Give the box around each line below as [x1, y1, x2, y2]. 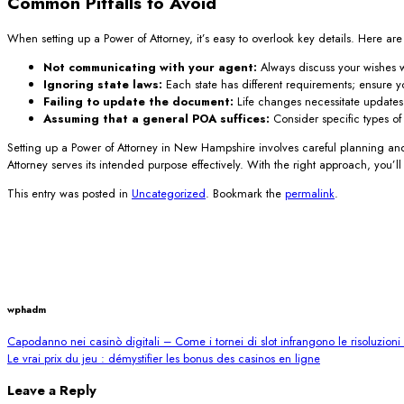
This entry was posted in [7, 184, 132, 202]
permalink [285, 184, 335, 202]
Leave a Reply [7, 381, 96, 401]
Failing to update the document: [43, 92, 234, 110]
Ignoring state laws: [43, 75, 162, 93]
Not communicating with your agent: [43, 58, 257, 76]
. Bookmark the [206, 184, 285, 202]
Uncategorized [132, 184, 206, 202]
